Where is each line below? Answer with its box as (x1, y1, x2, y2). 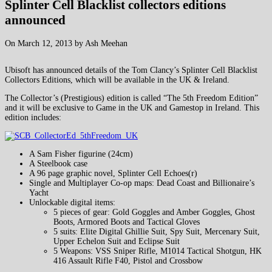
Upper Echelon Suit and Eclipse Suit (53, 236, 180, 246)
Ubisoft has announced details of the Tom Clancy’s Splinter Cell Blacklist (5, 65, 257, 75)
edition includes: (5, 112, 61, 122)
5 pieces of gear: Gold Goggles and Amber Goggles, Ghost (53, 207, 255, 217)
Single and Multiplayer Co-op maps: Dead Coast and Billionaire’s (29, 178, 254, 188)
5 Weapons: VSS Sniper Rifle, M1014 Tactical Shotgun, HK (53, 246, 262, 256)
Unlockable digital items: (29, 197, 115, 207)
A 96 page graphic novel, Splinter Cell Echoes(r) (29, 168, 197, 178)
